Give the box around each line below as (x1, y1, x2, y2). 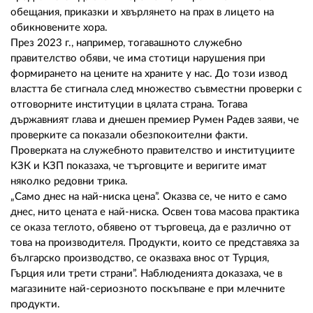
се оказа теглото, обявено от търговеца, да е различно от (10, 221, 291, 233)
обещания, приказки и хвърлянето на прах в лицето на (10, 6, 274, 17)
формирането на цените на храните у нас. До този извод (10, 68, 287, 79)
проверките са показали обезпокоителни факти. (10, 129, 248, 140)
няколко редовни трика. (10, 175, 128, 187)
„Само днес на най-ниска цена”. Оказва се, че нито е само (10, 191, 287, 202)
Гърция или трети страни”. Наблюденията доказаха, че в (10, 268, 282, 279)
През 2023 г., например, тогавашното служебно (10, 37, 242, 48)
